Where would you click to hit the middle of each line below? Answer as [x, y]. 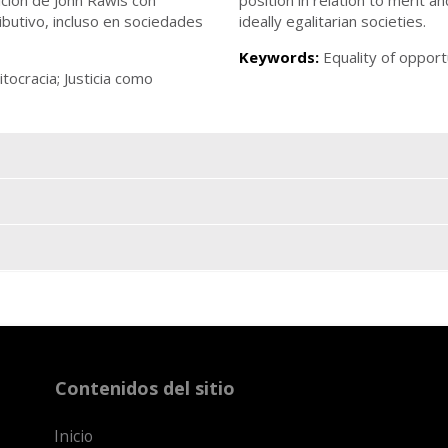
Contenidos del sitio [145, 387]
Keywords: [281, 56]
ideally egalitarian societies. [332, 20]
